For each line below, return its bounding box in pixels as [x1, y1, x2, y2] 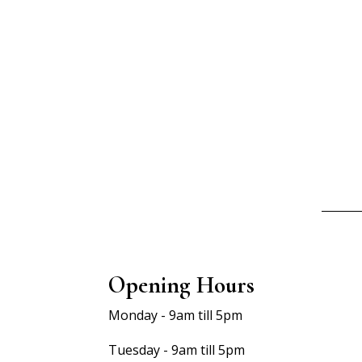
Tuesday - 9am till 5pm [108, 340, 246, 359]
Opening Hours [108, 270, 255, 299]
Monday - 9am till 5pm [108, 305, 243, 324]
